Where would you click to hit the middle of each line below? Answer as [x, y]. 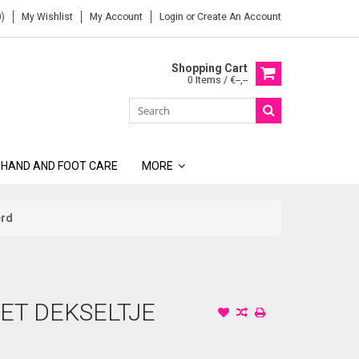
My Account [116, 17]
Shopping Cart [210, 68]
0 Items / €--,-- [218, 80]
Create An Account [239, 17]
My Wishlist [47, 17]
